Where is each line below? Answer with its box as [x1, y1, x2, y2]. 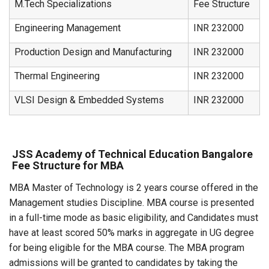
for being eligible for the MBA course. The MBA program [9, 242, 244, 253]
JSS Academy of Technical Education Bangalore [12, 148, 253, 160]
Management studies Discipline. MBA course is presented [9, 197, 254, 208]
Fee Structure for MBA [12, 159, 124, 172]
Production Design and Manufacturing [14, 46, 172, 58]
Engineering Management [14, 22, 121, 34]
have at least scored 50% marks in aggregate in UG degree [9, 227, 254, 238]
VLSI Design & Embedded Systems [14, 94, 164, 106]
